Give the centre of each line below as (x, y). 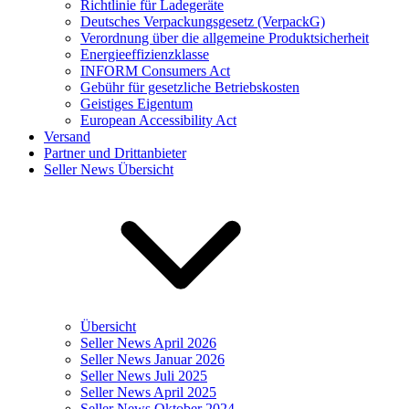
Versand (67, 137)
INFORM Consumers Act (155, 71)
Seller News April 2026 (148, 343)
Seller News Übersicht (109, 170)
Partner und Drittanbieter (115, 153)
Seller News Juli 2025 (144, 376)
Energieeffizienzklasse (145, 55)
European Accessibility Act (158, 121)
